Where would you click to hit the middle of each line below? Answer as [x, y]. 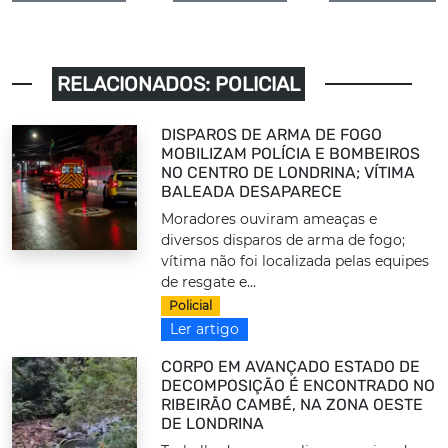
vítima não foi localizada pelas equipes [295, 261]
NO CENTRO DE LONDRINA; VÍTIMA [288, 173]
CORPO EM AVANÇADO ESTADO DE [291, 367]
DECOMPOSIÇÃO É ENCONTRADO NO [298, 386]
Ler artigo [205, 329]
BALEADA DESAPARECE [252, 192]
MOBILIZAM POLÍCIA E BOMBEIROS [291, 154]
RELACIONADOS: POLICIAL [178, 84]
